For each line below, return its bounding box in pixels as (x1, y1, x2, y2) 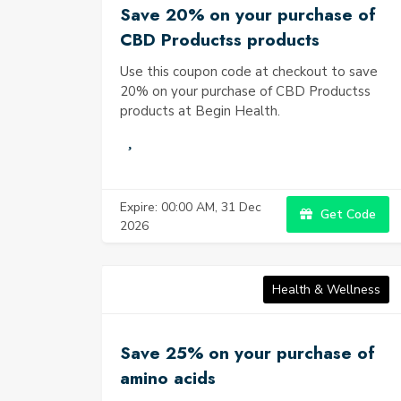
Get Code (317, 206, 376, 223)
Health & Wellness (272, 281, 380, 298)
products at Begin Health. (120, 102, 280, 120)
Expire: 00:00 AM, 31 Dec (120, 198, 261, 216)
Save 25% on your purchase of (120, 341, 375, 365)
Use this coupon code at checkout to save (120, 63, 378, 81)
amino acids (120, 366, 216, 390)
